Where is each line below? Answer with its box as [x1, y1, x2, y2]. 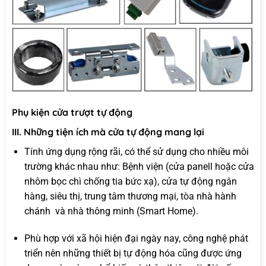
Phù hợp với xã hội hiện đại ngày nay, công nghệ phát [24, 232, 248, 244]
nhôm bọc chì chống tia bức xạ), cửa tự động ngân [24, 176, 237, 188]
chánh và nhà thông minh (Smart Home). [24, 205, 198, 217]
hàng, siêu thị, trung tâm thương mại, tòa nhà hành [24, 191, 236, 202]
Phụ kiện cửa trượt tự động [12, 106, 132, 119]
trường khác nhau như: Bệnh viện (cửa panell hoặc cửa [24, 161, 254, 173]
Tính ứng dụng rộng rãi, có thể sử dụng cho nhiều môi [24, 146, 249, 158]
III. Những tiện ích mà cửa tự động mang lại [12, 126, 204, 138]
